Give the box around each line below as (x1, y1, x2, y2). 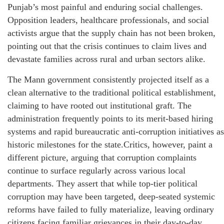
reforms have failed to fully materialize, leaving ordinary (7, 204, 214, 215)
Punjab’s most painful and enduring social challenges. (7, 2, 203, 12)
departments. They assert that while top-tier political (7, 178, 197, 189)
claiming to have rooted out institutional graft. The (7, 100, 191, 111)
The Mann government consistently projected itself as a (7, 74, 209, 85)
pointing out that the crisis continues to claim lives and (7, 41, 206, 51)
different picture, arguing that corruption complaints (7, 152, 196, 163)
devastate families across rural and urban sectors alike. (7, 54, 205, 64)
